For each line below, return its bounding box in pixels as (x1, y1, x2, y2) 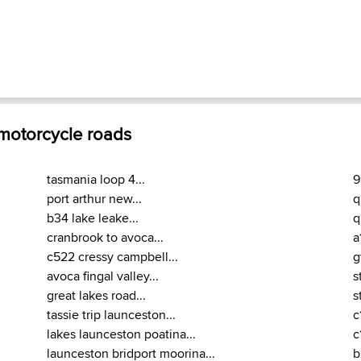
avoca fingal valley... (47, 267, 159, 286)
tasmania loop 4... (47, 170, 145, 189)
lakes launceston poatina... (47, 325, 196, 344)
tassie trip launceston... (47, 305, 176, 325)
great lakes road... (47, 286, 146, 305)
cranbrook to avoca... (47, 228, 164, 247)
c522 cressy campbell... (47, 247, 178, 267)
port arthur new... (47, 189, 142, 209)
